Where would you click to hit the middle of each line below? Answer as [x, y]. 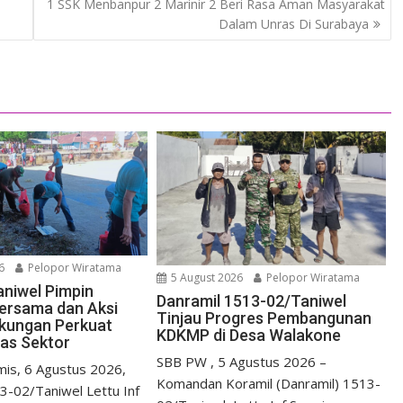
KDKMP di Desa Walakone [249, 335]
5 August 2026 [206, 277]
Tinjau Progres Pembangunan [264, 318]
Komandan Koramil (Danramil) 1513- [269, 383]
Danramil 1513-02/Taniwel [252, 300]
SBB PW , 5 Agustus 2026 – [242, 361]
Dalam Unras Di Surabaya [293, 23]
